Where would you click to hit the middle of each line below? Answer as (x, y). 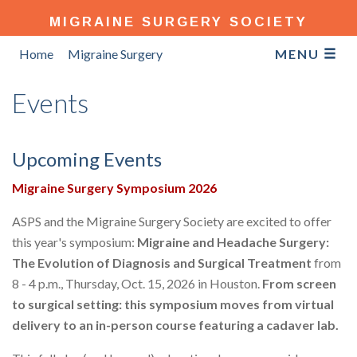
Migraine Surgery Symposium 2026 (114, 188)
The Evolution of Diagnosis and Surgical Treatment (162, 263)
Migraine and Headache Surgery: (233, 242)
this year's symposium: (75, 242)
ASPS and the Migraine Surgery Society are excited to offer (172, 221)
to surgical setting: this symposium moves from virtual (173, 304)
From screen (299, 283)
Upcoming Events (87, 159)
